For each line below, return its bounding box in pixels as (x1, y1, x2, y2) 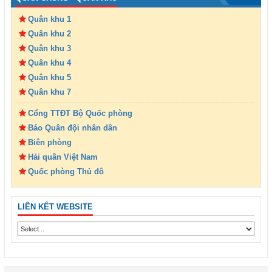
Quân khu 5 (27, 72, 71, 82)
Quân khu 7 (27, 87, 71, 97)
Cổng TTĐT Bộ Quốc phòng (27, 108, 132, 118)
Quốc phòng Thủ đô (27, 166, 104, 176)
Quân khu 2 (27, 29, 71, 38)
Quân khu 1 (27, 14, 71, 24)
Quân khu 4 (27, 58, 71, 67)
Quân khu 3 (27, 43, 71, 53)
